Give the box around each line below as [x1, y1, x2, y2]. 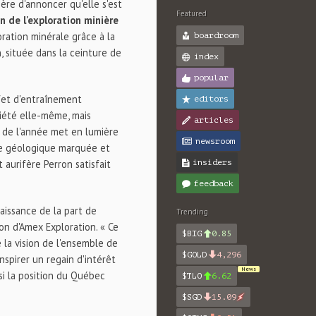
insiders [193, 157, 232, 167]
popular [194, 73, 229, 83]
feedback [194, 178, 233, 188]
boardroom [194, 30, 238, 40]
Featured [176, 8, 207, 18]
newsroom [195, 136, 235, 146]
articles [194, 115, 233, 125]
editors [194, 94, 229, 104]
